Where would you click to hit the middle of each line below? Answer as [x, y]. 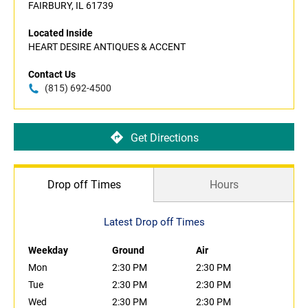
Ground [128, 251]
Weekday [48, 251]
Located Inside [60, 33]
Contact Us [52, 75]
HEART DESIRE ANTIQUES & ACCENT [107, 47]
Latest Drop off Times [154, 222]
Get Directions [164, 137]
